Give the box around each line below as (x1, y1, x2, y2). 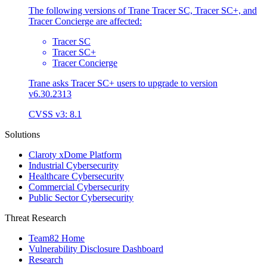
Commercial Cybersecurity (29, 181, 129, 192)
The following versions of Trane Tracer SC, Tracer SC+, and (29, 5, 257, 15)
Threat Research (5, 212, 66, 223)
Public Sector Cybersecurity (29, 192, 133, 203)
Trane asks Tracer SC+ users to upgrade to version (29, 77, 218, 88)
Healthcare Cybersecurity (29, 170, 124, 181)
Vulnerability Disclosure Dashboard (29, 243, 163, 254)
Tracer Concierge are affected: (29, 15, 142, 26)
